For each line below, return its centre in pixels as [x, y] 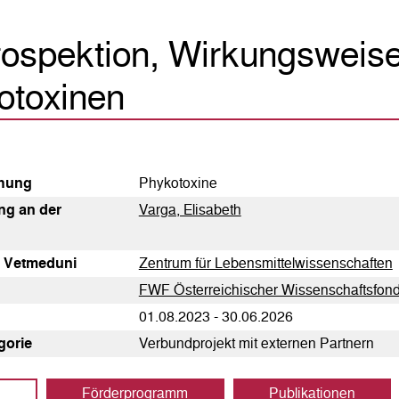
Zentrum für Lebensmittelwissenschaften [265, 263]
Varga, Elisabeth [190, 210]
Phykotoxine [178, 183]
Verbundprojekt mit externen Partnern [256, 343]
